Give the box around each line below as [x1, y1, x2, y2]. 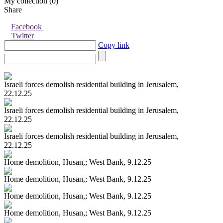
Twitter [11, 31, 34, 40]
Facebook [10, 22, 42, 31]
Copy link [98, 41, 129, 50]
